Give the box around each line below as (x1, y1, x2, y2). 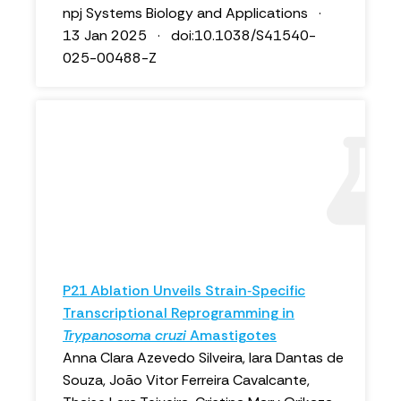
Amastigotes (186, 326, 277, 345)
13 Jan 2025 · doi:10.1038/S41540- (63, 26, 316, 45)
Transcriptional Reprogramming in (63, 303, 294, 322)
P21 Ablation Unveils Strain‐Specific (63, 281, 305, 300)
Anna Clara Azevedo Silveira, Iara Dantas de (63, 348, 344, 367)
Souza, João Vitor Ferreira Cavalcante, (63, 371, 310, 389)
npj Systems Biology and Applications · (63, 4, 328, 22)
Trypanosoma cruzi (63, 326, 186, 345)
